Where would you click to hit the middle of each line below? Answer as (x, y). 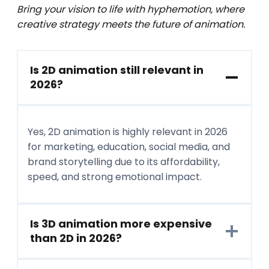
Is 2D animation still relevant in (117, 70)
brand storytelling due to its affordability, (124, 162)
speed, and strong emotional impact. (115, 177)
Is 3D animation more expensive (121, 224)
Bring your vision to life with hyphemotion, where (131, 10)
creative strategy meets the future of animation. (131, 25)
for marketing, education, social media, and (129, 147)
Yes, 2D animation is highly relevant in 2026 (128, 132)
